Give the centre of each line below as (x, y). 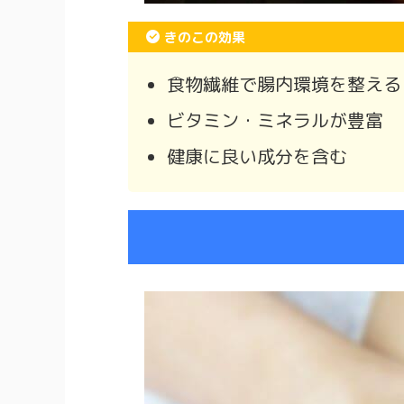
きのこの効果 (205, 37)
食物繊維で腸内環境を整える (284, 83)
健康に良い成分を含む (257, 156)
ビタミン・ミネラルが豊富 (275, 119)
